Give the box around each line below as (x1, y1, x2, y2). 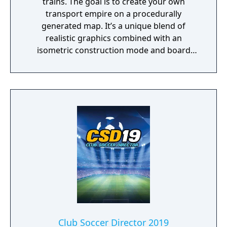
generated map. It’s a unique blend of (42, 20, 185, 31)
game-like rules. (83, 57, 144, 68)
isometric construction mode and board (36, 45, 191, 56)
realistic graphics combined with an (45, 32, 182, 44)
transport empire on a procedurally (46, 8, 181, 19)
